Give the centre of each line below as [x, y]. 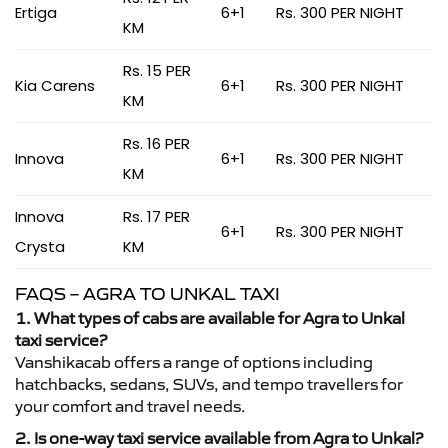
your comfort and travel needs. [130, 406]
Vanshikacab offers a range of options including [194, 362]
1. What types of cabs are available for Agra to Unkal [210, 318]
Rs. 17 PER [156, 216]
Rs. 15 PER [157, 70]
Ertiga [36, 12]
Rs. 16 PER [156, 143]
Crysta [40, 246]
